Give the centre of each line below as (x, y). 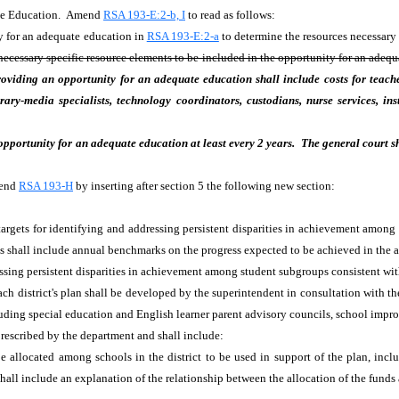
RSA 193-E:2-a (183, 36)
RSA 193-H (46, 186)
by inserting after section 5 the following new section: (207, 186)
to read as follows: (233, 15)
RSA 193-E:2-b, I (144, 15)
